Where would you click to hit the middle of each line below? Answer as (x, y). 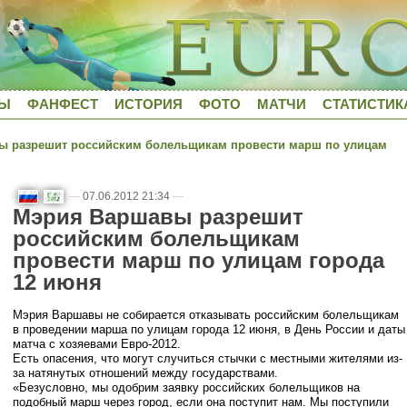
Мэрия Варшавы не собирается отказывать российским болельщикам (206, 314)
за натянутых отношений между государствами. (145, 372)
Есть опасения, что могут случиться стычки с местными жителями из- (208, 358)
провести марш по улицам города (199, 261)
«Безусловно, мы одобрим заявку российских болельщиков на (186, 387)
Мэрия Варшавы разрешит (158, 217)
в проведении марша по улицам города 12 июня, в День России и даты (209, 329)
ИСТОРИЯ (149, 104)
